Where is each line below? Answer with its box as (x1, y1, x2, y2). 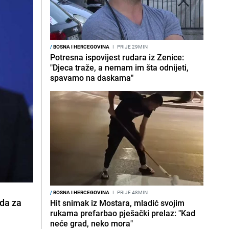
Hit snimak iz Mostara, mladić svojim (50, 197, 185, 209)
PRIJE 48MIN (116, 189, 148, 196)
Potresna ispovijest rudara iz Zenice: (50, 52, 184, 63)
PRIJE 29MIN (116, 43, 148, 50)
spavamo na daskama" (50, 72, 133, 83)
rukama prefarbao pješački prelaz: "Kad (50, 208, 195, 219)
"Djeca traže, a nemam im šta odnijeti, (50, 62, 189, 73)
